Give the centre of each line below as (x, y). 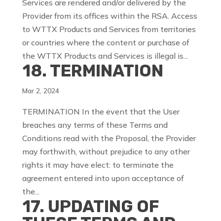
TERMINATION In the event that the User (101, 112)
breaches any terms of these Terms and (95, 125)
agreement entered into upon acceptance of (103, 178)
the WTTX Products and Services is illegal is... (105, 56)
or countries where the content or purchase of (106, 43)
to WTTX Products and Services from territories (109, 29)
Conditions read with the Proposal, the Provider (109, 138)
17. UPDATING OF (90, 207)
